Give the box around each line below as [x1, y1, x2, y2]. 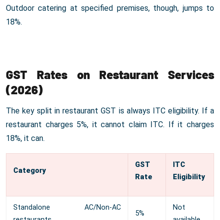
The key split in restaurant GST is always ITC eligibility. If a [6, 106, 214, 116]
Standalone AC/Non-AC [13, 203, 121, 212]
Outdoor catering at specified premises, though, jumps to [6, 3, 214, 13]
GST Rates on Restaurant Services [6, 67, 214, 82]
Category [13, 166, 46, 175]
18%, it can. [6, 134, 45, 143]
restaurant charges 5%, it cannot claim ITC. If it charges [6, 120, 214, 130]
